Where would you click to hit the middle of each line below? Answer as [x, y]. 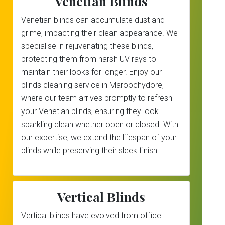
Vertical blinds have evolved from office [91, 216]
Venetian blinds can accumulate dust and [93, 20]
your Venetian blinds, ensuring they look [90, 111]
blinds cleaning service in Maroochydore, [92, 85]
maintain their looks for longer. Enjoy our [91, 72]
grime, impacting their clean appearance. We [99, 33]
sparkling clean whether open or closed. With [100, 124]
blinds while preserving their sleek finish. [90, 150]
